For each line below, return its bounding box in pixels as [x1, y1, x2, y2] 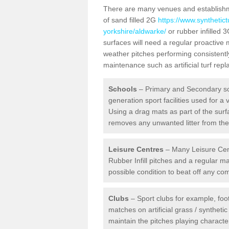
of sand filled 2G [103, 16, 158, 24]
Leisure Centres [108, 145, 164, 153]
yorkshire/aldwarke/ [103, 27, 166, 35]
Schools [108, 85, 137, 93]
